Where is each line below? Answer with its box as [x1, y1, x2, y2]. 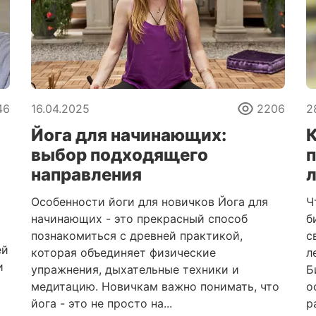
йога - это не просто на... [31, 296, 172, 310]
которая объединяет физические [31, 245, 216, 260]
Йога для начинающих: [31, 125, 226, 145]
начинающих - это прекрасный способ [31, 212, 248, 226]
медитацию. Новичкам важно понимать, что [31, 279, 279, 293]
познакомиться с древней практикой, [31, 229, 243, 243]
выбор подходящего [31, 145, 208, 165]
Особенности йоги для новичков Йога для [31, 195, 268, 209]
